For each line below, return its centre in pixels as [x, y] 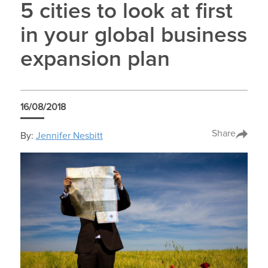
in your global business [133, 36]
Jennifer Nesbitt [69, 135]
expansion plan [95, 60]
